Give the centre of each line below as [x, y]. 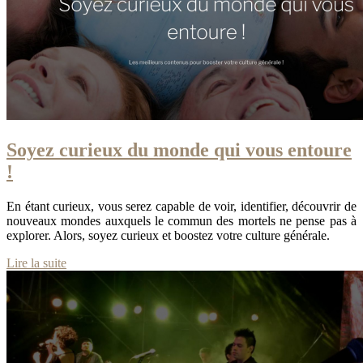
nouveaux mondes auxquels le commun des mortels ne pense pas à [181, 220]
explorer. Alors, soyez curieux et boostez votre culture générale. [168, 235]
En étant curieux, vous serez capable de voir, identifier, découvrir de [181, 206]
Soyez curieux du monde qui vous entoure [179, 149]
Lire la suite [36, 263]
